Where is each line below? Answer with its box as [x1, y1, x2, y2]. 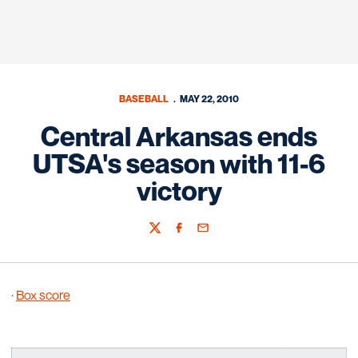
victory [136, 174, 222, 207]
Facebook [172, 228, 220, 242]
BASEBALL [119, 93, 169, 105]
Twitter [148, 228, 182, 242]
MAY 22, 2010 [179, 93, 239, 105]
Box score [16, 287, 70, 303]
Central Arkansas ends [41, 120, 317, 153]
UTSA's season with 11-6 [33, 147, 325, 180]
